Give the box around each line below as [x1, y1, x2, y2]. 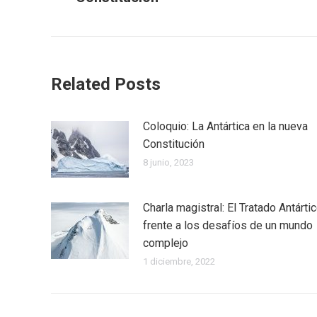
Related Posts [51, 74, 161, 94]
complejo [143, 236, 188, 250]
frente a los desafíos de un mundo [143, 218, 313, 232]
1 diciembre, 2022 [143, 255, 215, 267]
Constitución [143, 137, 204, 151]
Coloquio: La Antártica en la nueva [143, 119, 308, 133]
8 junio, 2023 [143, 156, 194, 168]
